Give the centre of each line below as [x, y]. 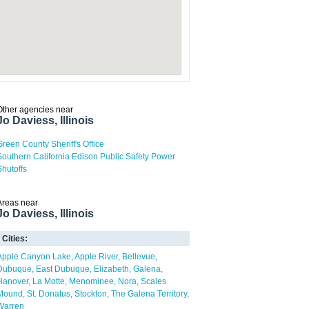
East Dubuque [63, 269]
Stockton [91, 294]
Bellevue [139, 257]
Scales [153, 281]
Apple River [96, 257]
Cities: [15, 239]
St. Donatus [49, 294]
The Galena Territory [149, 294]
